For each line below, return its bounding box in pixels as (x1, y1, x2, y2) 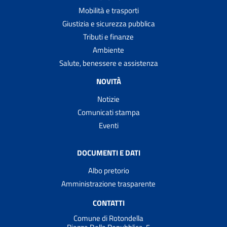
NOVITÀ (96, 75, 121, 87)
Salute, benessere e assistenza (59, 57, 158, 69)
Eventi (98, 119, 119, 131)
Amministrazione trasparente (61, 177, 156, 190)
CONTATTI (92, 197, 125, 209)
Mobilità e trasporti (78, 4, 139, 16)
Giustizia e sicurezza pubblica (62, 17, 155, 29)
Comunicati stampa (77, 106, 140, 118)
